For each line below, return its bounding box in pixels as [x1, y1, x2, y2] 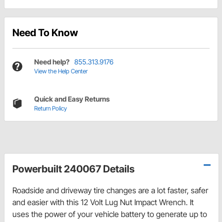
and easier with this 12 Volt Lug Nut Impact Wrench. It [12, 197, 194, 208]
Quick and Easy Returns [34, 95, 110, 104]
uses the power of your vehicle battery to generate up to [12, 209, 207, 220]
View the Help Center [34, 67, 88, 75]
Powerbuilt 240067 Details [12, 163, 135, 175]
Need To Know [12, 27, 78, 39]
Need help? [34, 57, 69, 66]
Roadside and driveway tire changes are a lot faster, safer [12, 185, 208, 196]
